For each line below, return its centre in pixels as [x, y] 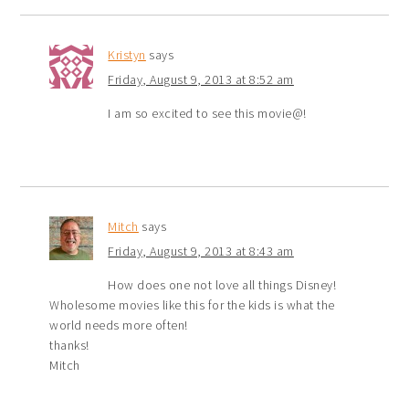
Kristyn [127, 55]
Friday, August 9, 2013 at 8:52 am [201, 80]
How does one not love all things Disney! [222, 285]
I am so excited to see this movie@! [207, 114]
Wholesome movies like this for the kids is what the [192, 305]
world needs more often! [119, 325]
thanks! [69, 346]
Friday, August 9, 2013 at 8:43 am [201, 252]
